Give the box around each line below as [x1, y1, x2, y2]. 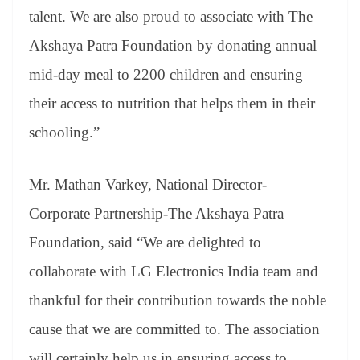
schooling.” [29, 124, 100, 141]
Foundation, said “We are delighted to [29, 233, 261, 251]
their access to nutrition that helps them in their [29, 95, 315, 112]
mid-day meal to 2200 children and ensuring [29, 66, 303, 84]
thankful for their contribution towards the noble [29, 291, 326, 309]
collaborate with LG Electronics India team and [29, 262, 318, 280]
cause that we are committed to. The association [29, 320, 320, 337]
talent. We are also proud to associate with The [29, 8, 313, 26]
